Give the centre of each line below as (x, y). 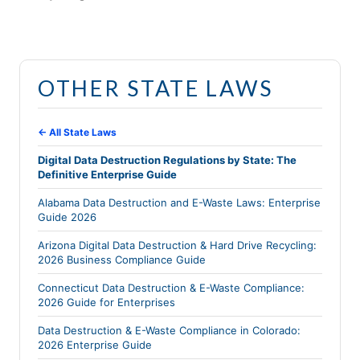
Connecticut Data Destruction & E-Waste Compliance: (171, 288)
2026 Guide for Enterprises (106, 303)
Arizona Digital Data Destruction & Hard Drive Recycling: (177, 245)
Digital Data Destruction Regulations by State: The (167, 160)
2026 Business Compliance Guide (122, 260)
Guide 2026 (67, 217)
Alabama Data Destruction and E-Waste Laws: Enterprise (179, 203)
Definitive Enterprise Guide (107, 175)
